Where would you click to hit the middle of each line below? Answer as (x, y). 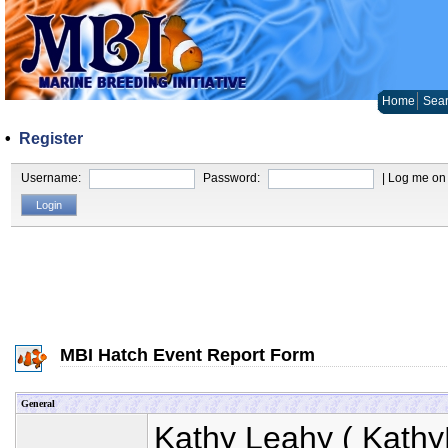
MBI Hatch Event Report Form (187, 355)
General (38, 403)
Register (51, 138)
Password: (233, 178)
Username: (53, 178)
